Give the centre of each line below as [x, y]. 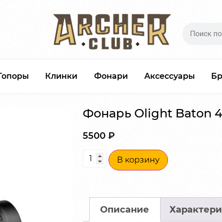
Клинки [61, 76]
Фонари [111, 76]
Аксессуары [169, 76]
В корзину [138, 160]
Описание [125, 209]
